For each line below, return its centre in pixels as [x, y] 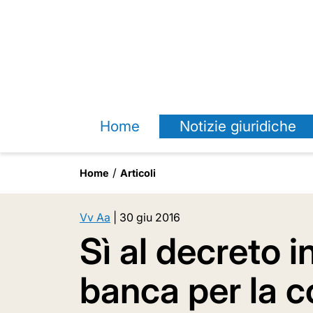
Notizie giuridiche [238, 126]
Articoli [138, 173]
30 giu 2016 [150, 217]
